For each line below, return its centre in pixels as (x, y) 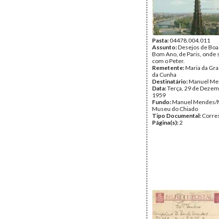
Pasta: (161, 40)
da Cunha (164, 75)
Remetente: (169, 68)
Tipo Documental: (177, 116)
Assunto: (165, 47)
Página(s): (166, 122)
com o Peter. (168, 61)
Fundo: (162, 102)
